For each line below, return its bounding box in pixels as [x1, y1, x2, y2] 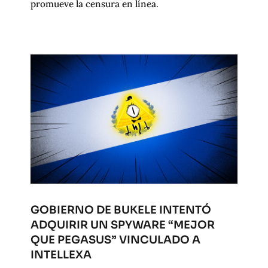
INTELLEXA [30, 248, 92, 262]
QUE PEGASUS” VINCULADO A [30, 233, 200, 247]
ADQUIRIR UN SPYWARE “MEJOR [30, 218, 215, 232]
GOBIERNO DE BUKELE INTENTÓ [30, 203, 211, 217]
